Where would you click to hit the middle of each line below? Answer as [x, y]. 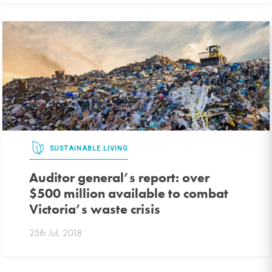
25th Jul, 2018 [56, 233]
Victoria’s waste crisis [95, 209]
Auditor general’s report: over [120, 177]
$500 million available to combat [129, 193]
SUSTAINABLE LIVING [89, 149]
